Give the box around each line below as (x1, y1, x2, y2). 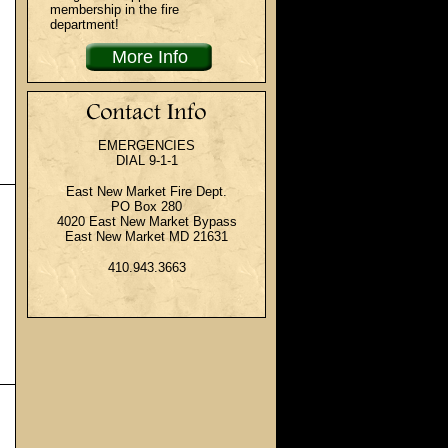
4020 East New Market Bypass (56, 214, 237, 230)
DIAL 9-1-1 (115, 153, 178, 169)
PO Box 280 (111, 199, 182, 215)
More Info (112, 47, 188, 68)
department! (50, 17, 119, 33)
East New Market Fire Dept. (66, 184, 227, 200)
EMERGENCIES (98, 138, 195, 154)
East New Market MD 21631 (65, 229, 228, 245)
